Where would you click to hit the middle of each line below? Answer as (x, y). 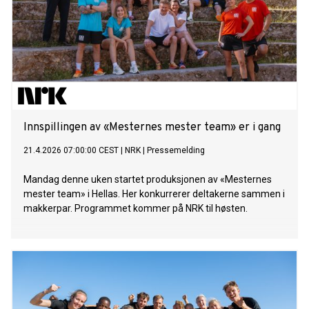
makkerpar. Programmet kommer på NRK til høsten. (136, 209)
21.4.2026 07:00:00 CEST (71, 151)
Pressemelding (176, 151)
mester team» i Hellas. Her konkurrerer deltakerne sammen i (154, 194)
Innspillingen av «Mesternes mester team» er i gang (152, 128)
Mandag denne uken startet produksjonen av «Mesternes (148, 180)
